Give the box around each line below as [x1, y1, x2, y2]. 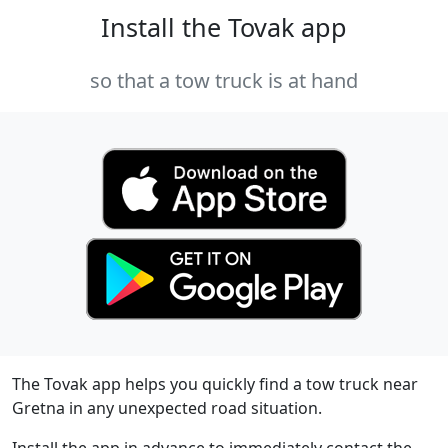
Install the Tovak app [101, 10, 347, 45]
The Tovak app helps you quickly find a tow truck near [12, 373, 418, 396]
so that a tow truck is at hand [90, 67, 358, 95]
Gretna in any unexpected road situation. [12, 397, 322, 420]
